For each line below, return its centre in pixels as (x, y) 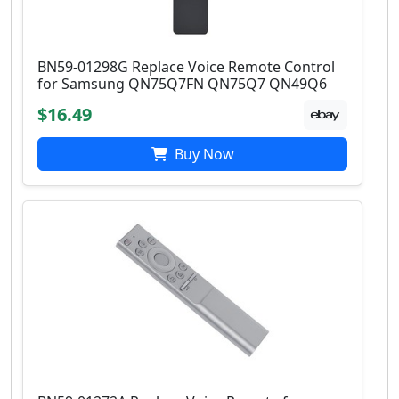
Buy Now (202, 155)
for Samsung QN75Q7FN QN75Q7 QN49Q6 (182, 84)
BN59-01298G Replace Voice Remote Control (186, 67)
